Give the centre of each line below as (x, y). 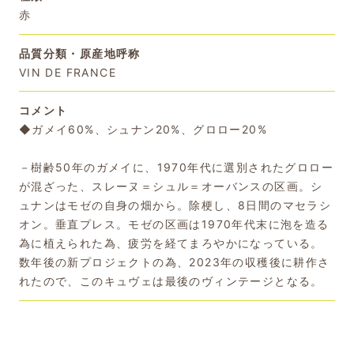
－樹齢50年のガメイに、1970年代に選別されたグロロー (176, 168)
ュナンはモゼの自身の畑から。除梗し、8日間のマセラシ (175, 205)
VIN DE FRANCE (68, 72)
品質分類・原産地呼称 (79, 53)
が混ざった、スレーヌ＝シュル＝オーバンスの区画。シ (171, 186)
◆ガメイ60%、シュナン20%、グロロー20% (143, 130)
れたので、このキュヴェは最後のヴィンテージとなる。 (171, 281)
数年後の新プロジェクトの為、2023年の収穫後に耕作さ (174, 262)
